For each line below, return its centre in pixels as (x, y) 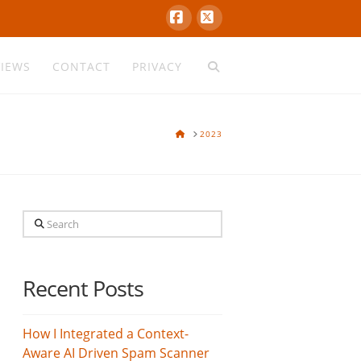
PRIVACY (157, 66)
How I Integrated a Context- (106, 333)
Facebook (210, 43)
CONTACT (81, 66)
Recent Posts (83, 288)
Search (43, 221)
